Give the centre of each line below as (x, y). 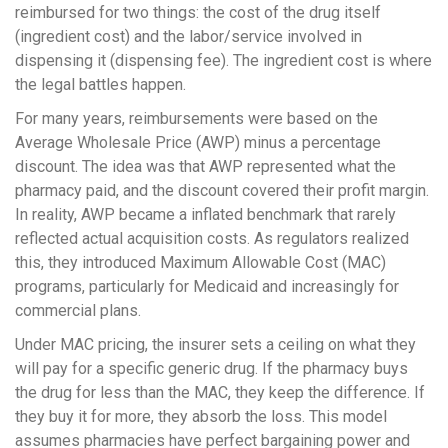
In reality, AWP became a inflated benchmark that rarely (205, 215)
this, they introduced (87, 263)
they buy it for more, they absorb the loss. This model (201, 417)
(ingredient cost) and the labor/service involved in (188, 37)
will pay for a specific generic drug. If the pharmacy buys (211, 369)
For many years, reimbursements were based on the (196, 119)
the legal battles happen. (100, 85)
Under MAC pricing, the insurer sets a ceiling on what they (215, 345)
